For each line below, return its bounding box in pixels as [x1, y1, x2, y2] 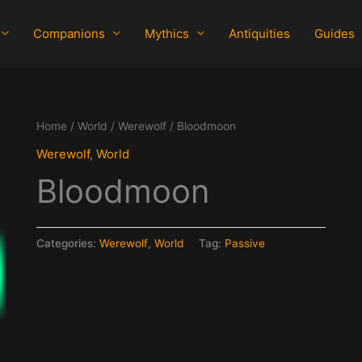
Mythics [144, 26, 189, 42]
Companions [32, 26, 105, 42]
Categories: [36, 236, 99, 250]
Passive [224, 236, 265, 250]
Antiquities [228, 26, 290, 42]
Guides [314, 26, 355, 42]
